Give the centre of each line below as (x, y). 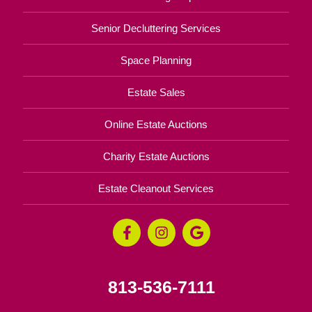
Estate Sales (156, 92)
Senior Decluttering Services (156, 28)
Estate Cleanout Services (156, 188)
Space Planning (156, 60)
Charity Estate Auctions (156, 156)
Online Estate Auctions (156, 124)
